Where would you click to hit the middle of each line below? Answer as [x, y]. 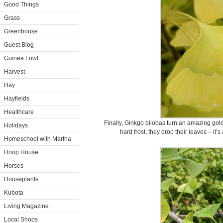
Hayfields [17, 99]
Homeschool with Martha [38, 139]
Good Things [21, 4]
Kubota [14, 193]
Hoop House [21, 152]
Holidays [16, 125]
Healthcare [19, 112]
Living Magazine [26, 206]
